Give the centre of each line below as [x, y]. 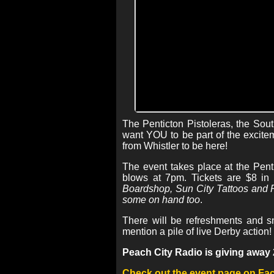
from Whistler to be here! [175, 146]
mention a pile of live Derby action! [197, 231]
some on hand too [161, 200]
